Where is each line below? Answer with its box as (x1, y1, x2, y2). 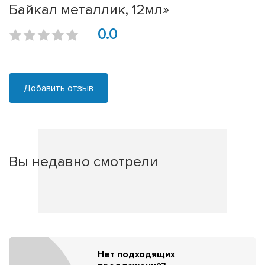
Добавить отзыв (24, 82, 93, 95)
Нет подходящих (98, 248, 175, 260)
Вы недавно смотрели (9, 153, 158, 171)
